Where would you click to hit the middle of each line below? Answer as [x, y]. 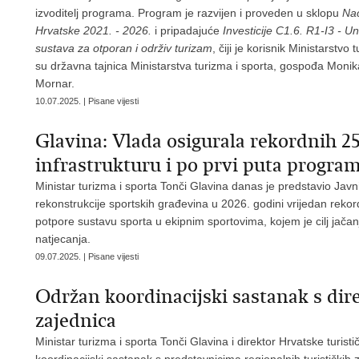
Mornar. [55, 83]
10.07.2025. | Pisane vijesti [87, 101]
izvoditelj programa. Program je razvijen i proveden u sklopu [189, 13]
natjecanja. [63, 239]
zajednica [76, 321]
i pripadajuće [187, 30]
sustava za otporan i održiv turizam [124, 48]
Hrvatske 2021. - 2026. [93, 30]
